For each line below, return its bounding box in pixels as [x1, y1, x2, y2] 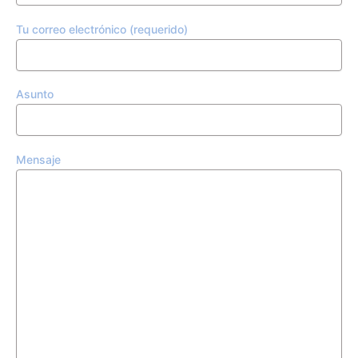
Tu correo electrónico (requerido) [16, 22, 188, 36]
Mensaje [16, 152, 61, 166]
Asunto [16, 87, 54, 101]
